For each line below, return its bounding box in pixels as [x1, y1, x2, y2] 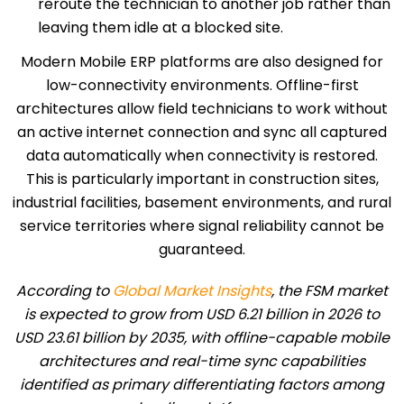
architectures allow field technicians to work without [16, 98, 388, 120]
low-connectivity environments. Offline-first [45, 75, 359, 96]
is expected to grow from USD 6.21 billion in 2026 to [24, 304, 380, 326]
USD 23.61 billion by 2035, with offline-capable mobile [14, 327, 390, 349]
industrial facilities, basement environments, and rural [13, 192, 391, 214]
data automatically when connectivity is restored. [26, 145, 378, 167]
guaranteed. [159, 239, 245, 261]
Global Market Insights [113, 280, 271, 302]
